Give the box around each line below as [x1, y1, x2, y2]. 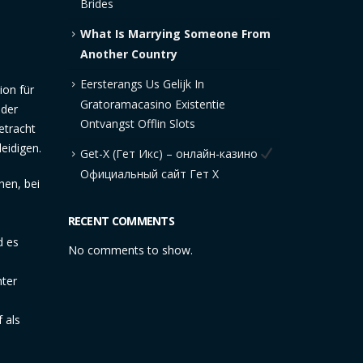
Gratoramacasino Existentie [79, 96, 225, 112]
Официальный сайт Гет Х [79, 166, 219, 182]
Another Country [79, 45, 177, 62]
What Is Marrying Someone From [79, 25, 271, 41]
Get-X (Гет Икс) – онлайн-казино [79, 146, 261, 161]
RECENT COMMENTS [67, 213, 174, 229]
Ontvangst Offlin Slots [79, 116, 195, 131]
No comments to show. [67, 242, 193, 258]
